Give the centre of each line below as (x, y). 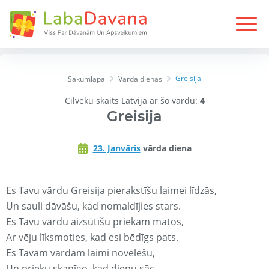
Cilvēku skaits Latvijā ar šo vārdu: (132, 101)
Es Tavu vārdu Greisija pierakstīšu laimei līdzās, (111, 191)
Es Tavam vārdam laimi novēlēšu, (80, 253)
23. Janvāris (116, 148)
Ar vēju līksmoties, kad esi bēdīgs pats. (92, 237)
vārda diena (166, 148)
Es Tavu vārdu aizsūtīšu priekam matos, (95, 222)
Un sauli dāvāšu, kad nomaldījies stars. (93, 206)
